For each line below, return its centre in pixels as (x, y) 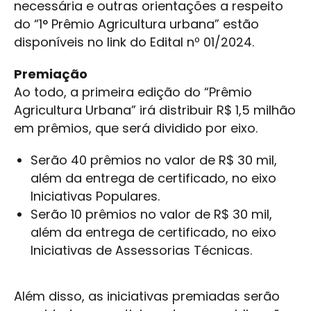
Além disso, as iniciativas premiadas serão (147, 296)
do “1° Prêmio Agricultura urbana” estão (136, 24)
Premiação (51, 74)
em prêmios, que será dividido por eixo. (136, 128)
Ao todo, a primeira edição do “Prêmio (133, 92)
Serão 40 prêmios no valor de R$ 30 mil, (154, 160)
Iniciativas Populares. (95, 196)
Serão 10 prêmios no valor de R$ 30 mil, (151, 215)
